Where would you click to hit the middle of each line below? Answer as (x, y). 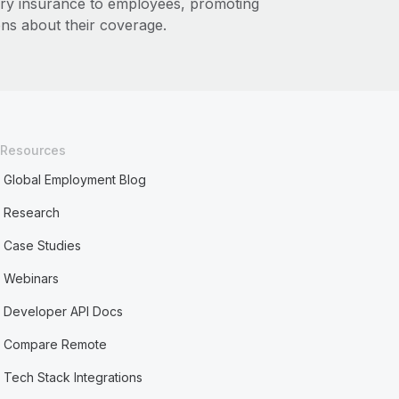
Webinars (32, 278)
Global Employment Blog (75, 179)
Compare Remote (56, 344)
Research (32, 212)
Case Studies (43, 245)
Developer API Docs (64, 311)
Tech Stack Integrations (73, 377)
